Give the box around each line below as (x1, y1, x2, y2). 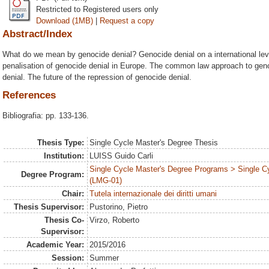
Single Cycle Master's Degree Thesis (89, 138, 219, 147)
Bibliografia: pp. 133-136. (2, 111, 89, 121)
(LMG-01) (89, 176, 122, 185)
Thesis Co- (44, 216, 84, 225)
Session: (51, 253, 84, 262)
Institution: (43, 151, 84, 160)
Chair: (61, 189, 84, 198)
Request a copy (100, 16, 154, 25)
